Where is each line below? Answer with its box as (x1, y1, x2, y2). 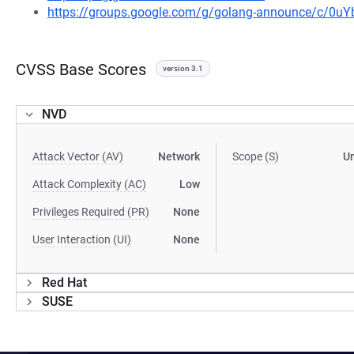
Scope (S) (232, 150, 280, 163)
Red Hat (42, 275, 87, 290)
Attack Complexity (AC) (32, 178, 146, 190)
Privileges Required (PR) (32, 205, 149, 218)
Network (158, 150, 201, 163)
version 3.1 (163, 64, 203, 73)
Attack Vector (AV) (32, 150, 123, 163)
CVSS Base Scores (16, 60, 146, 79)
